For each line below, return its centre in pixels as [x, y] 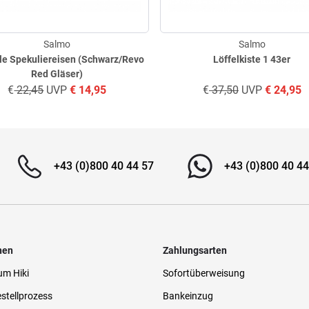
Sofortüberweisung [203, 273]
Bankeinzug [188, 296]
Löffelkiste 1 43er [252, 59]
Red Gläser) [57, 73]
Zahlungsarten [195, 250]
